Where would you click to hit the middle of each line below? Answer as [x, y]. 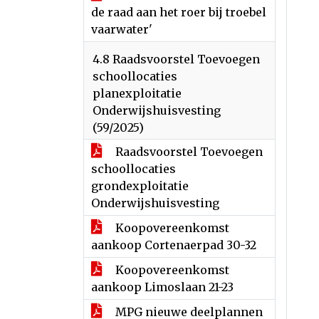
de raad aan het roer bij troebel [179, 12]
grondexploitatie [140, 186]
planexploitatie [137, 93]
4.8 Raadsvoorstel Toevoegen [176, 59]
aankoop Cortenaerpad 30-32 [174, 245]
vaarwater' [122, 29]
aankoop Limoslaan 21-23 [162, 287]
